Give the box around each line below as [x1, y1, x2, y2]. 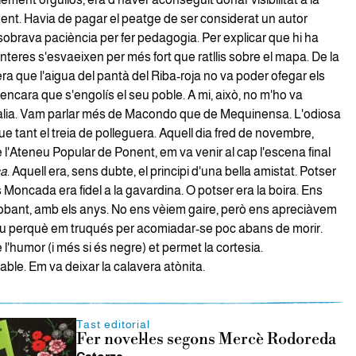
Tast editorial [75, 318, 151, 331]
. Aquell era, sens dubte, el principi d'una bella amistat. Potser [6, 164, 336, 179]
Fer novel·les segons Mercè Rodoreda [75, 330, 336, 350]
